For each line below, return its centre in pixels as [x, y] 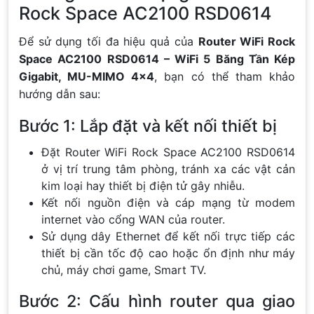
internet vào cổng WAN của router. [133, 219]
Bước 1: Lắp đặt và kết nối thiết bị [148, 125]
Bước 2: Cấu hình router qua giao [157, 301]
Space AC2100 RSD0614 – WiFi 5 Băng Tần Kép [157, 59]
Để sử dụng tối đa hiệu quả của [109, 41]
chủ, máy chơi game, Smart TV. [124, 269]
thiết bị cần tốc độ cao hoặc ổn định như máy [168, 253]
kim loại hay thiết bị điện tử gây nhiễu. [143, 185]
